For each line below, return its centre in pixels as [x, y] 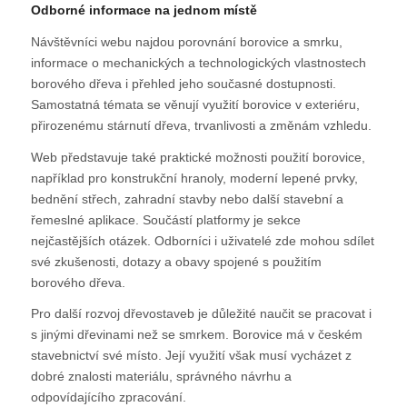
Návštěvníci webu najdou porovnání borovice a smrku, [186, 41]
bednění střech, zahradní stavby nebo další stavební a [187, 199]
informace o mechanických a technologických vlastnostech [198, 62]
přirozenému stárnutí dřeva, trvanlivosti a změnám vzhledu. [201, 125]
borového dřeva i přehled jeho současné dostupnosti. [183, 83]
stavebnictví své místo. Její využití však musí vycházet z [191, 356]
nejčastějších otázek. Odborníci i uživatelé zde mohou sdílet [202, 240]
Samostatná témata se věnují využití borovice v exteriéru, [195, 104]
